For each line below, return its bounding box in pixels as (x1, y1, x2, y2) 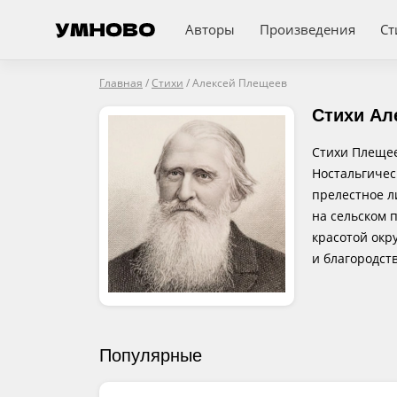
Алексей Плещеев (192, 75, 287, 90)
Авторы (185, 20, 235, 38)
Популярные (99, 346, 202, 365)
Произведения (260, 20, 355, 38)
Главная (99, 75, 143, 90)
